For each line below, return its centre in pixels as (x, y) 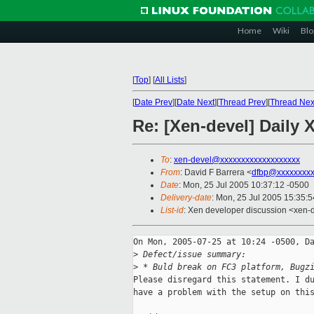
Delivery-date (186, 198)
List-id (172, 211)
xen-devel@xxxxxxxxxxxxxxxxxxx (237, 160)
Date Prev (153, 102)
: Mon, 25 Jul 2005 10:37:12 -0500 (244, 185)
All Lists (170, 80)
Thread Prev (242, 102)
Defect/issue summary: (192, 255)
